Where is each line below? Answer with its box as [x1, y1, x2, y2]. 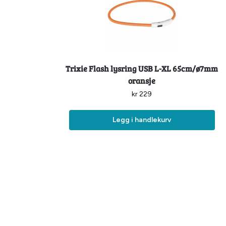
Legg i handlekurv [112, 115, 172, 124]
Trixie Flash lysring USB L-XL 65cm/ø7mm [66, 63, 218, 74]
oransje [128, 75, 156, 86]
